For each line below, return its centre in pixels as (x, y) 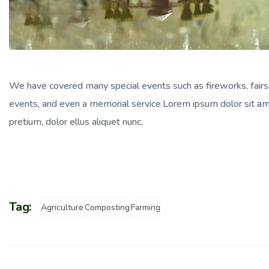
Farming (146, 207)
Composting (107, 207)
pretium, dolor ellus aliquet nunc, (76, 122)
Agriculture (62, 207)
